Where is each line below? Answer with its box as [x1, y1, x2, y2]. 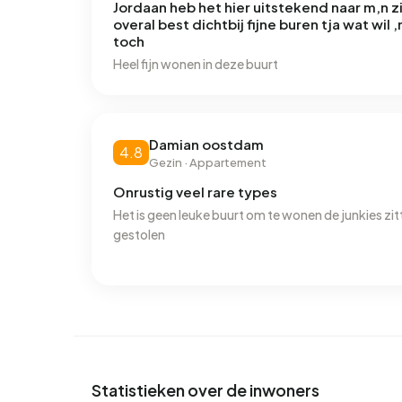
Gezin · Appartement [149, 155, 267, 170]
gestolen [113, 226, 165, 243]
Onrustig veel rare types [113, 183, 277, 201]
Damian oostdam [149, 135, 264, 153]
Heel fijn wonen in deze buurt [113, 56, 278, 73]
